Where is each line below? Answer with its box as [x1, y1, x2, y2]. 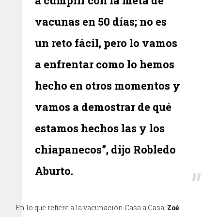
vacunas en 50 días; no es [35, 14, 167, 29]
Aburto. [35, 163, 74, 178]
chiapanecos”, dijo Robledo [35, 142, 176, 156]
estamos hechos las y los [35, 121, 165, 135]
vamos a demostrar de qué [35, 99, 172, 114]
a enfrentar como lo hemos [35, 57, 175, 71]
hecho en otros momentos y [35, 78, 181, 93]
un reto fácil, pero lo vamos [35, 35, 178, 50]
